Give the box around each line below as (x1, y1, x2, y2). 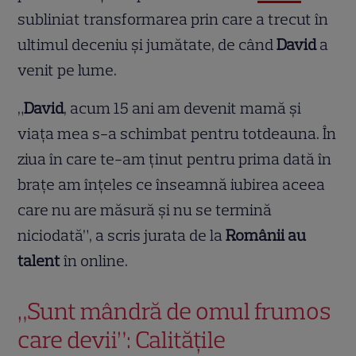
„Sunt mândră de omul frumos (17, 296, 331, 327)
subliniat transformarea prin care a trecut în (17, 10, 329, 29)
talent (17, 251, 61, 271)
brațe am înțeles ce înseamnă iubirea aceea (17, 175, 326, 195)
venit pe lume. (17, 60, 118, 80)
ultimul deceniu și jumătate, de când (17, 35, 277, 55)
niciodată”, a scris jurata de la (17, 226, 226, 246)
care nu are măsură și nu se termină (17, 200, 273, 220)
